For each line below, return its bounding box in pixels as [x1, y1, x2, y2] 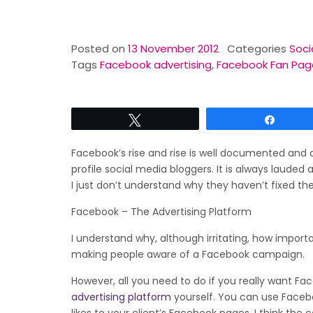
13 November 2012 [128, 41, 219, 56]
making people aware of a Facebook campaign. [71, 247, 305, 261]
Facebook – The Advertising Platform [71, 205, 252, 219]
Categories [227, 41, 289, 56]
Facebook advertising [100, 57, 212, 72]
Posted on [71, 41, 128, 56]
